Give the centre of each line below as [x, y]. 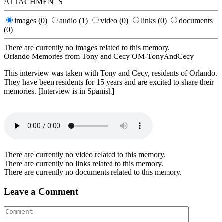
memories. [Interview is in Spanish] [59, 91]
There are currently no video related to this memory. [85, 154]
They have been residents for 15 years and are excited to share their [109, 82]
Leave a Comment [41, 191]
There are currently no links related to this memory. [83, 163]
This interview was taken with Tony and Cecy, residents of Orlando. [111, 73]
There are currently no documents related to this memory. [93, 172]
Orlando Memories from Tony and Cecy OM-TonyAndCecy [99, 56]
